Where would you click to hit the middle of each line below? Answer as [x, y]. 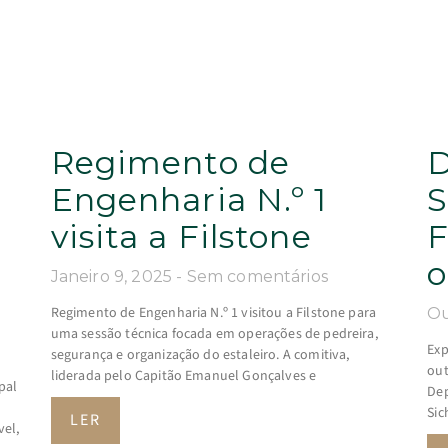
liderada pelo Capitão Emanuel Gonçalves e [183, 375]
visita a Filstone [181, 236]
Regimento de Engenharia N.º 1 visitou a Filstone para [213, 312]
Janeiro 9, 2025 [113, 276]
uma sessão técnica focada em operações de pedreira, [214, 333]
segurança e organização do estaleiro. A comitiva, [200, 354]
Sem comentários [257, 276]
